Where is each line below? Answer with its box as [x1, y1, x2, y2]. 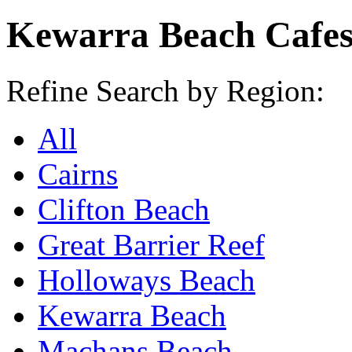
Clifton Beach [38, 192, 210, 226]
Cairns [38, 156, 118, 191]
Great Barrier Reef [38, 227, 265, 262]
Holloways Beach [38, 262, 255, 297]
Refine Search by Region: [6, 73, 324, 108]
